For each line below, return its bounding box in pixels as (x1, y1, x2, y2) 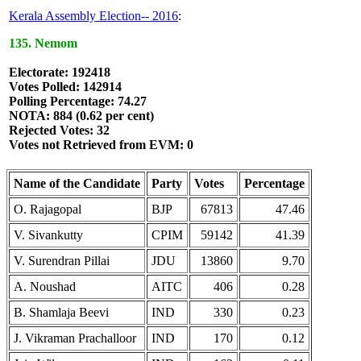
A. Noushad (14, 280, 76, 293)
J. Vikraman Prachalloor (14, 331, 136, 345)
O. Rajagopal (14, 202, 81, 216)
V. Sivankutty (14, 228, 83, 242)
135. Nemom (9, 36, 77, 50)
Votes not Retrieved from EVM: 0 (9, 138, 193, 151)
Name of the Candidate (14, 176, 140, 190)
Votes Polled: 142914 (9, 80, 122, 93)
